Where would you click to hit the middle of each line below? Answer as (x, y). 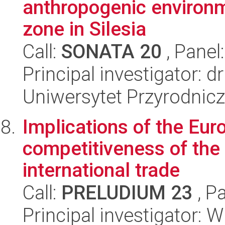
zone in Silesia (84, 29)
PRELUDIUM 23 (127, 193)
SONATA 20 (111, 51)
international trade (101, 170)
